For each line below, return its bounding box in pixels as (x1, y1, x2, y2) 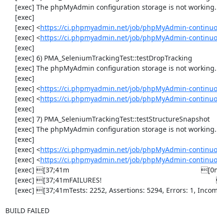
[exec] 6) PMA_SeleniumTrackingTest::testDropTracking (5, 53, 15, 62)
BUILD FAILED (5, 206, 49, 215)
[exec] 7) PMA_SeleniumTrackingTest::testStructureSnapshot (5, 114, 15, 124)
